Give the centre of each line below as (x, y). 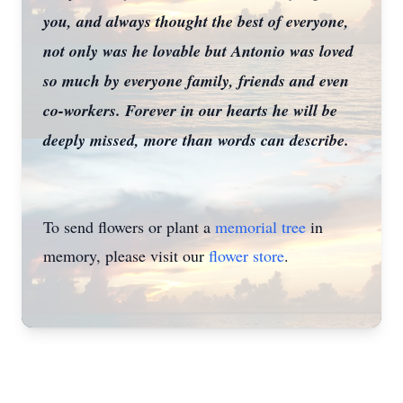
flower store (246, 255)
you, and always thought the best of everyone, (196, 21)
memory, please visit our (126, 255)
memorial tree (260, 227)
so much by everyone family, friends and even (196, 81)
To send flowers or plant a (129, 227)
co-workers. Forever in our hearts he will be (190, 110)
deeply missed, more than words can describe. (196, 140)
